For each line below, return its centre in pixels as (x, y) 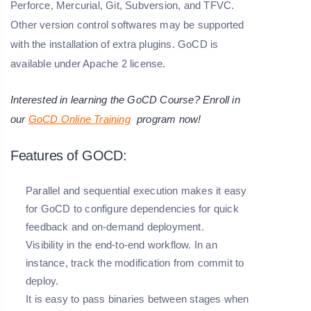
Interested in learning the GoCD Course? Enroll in (125, 100)
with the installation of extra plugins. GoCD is (115, 44)
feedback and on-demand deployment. (116, 227)
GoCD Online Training (79, 119)
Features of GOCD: (69, 156)
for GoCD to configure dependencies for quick (132, 209)
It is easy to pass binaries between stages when (137, 299)
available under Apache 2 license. (88, 64)
